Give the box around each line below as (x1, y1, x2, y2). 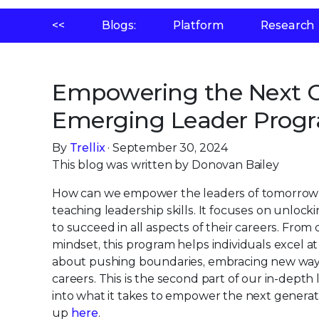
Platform (172, 17, 224, 31)
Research (261, 17, 315, 31)
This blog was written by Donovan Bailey (52, 157, 279, 170)
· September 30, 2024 (105, 140, 229, 153)
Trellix (69, 140, 105, 153)
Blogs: (101, 17, 136, 31)
